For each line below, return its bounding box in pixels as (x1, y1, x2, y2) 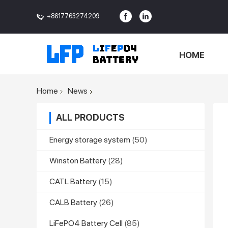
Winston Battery (49, 155, 106, 165)
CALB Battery (49, 197, 97, 207)
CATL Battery (49, 176, 97, 186)
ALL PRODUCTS (56, 111, 125, 123)
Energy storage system (49, 134, 130, 145)
